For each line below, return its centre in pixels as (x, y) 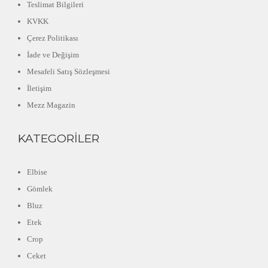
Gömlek (40, 189)
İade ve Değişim (53, 55)
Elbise (37, 172)
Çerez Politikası (53, 38)
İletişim (39, 89)
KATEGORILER (59, 139)
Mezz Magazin (51, 105)
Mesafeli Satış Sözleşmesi (68, 72)
